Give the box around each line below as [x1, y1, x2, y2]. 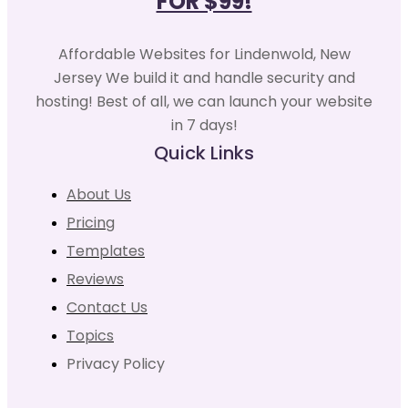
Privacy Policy [66, 352, 165, 374]
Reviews [66, 268, 124, 290]
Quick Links [154, 139, 254, 166]
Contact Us [66, 296, 148, 318]
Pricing [66, 211, 115, 233]
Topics [66, 324, 114, 346]
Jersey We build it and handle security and [53, 66, 355, 88]
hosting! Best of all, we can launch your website [36, 90, 372, 112]
